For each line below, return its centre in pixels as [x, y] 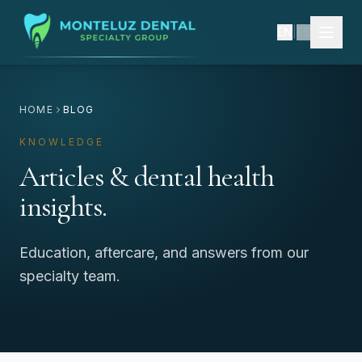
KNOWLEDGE [62, 142]
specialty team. [70, 276]
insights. [63, 206]
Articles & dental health [147, 177]
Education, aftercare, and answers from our [164, 253]
